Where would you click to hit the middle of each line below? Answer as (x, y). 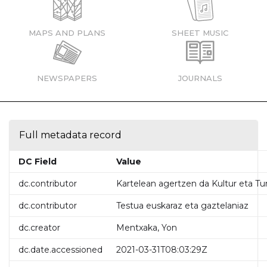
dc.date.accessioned (60, 250)
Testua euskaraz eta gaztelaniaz (182, 206)
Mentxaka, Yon (147, 228)
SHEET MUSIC (200, 33)
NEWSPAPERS (67, 78)
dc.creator (39, 228)
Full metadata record (70, 135)
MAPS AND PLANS (67, 33)
